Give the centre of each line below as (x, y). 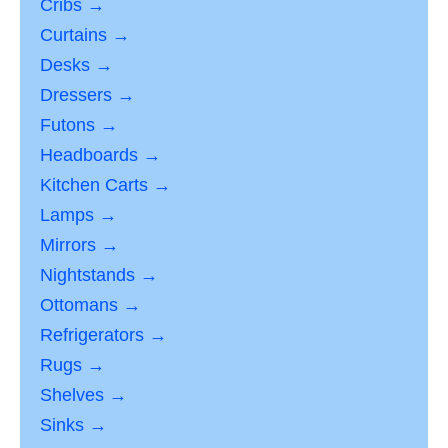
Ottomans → (90, 305)
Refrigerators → (103, 335)
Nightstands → (99, 275)
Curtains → (85, 35)
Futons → (79, 125)
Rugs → (72, 365)
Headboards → (100, 155)
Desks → (76, 65)
